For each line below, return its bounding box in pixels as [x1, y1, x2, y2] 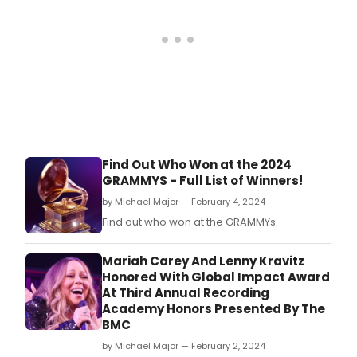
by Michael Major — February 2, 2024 [102, 339, 265, 353]
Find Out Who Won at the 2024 [102, 156, 292, 174]
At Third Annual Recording [102, 284, 269, 302]
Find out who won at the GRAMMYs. [102, 214, 278, 230]
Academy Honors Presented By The [102, 300, 325, 318]
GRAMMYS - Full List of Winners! [102, 172, 303, 190]
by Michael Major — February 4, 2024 [102, 195, 265, 209]
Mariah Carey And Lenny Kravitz [102, 253, 304, 270]
